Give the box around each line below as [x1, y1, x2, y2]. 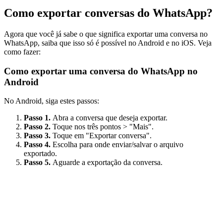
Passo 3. [24, 131, 53, 140]
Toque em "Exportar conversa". [53, 131, 152, 140]
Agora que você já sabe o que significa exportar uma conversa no [4, 29, 208, 38]
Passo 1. [24, 113, 53, 122]
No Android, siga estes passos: [4, 97, 99, 106]
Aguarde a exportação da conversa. [53, 158, 163, 167]
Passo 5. [24, 158, 53, 167]
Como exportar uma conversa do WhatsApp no [4, 65, 198, 76]
